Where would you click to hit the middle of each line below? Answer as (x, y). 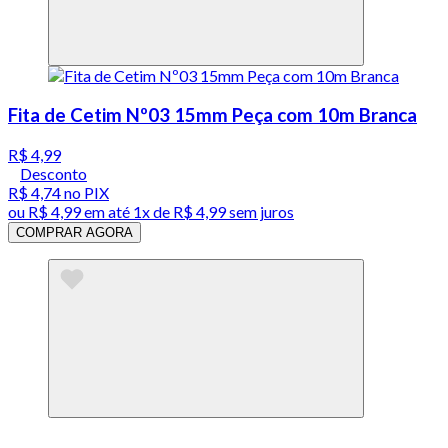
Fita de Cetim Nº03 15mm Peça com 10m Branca (212, 115)
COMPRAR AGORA (74, 232)
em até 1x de (125, 211)
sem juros (260, 211)
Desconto (53, 173)
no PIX (85, 192)
